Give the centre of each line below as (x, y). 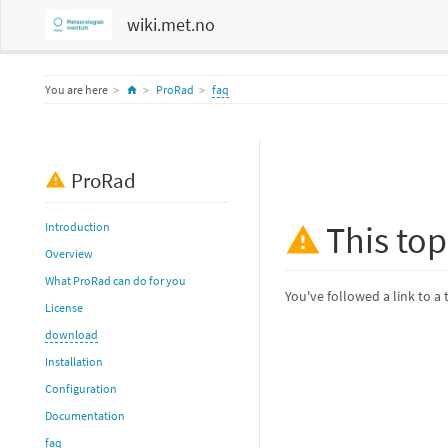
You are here (76, 89)
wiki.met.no (170, 24)
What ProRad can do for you (115, 280)
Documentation (85, 415)
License (64, 307)
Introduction (77, 226)
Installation (74, 361)
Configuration (81, 388)
